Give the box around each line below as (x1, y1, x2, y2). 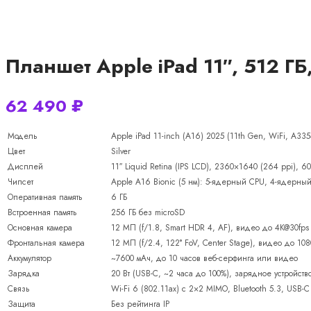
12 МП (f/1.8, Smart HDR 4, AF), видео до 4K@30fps (111, 221, 309, 234)
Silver (111, 144, 131, 158)
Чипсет (8, 175, 33, 188)
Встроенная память (8, 205, 77, 219)
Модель (8, 129, 37, 142)
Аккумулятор (8, 251, 51, 264)
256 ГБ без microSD (111, 205, 185, 219)
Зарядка (8, 267, 40, 280)
